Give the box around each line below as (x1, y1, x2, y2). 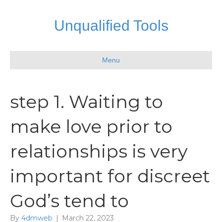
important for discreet (10, 165, 210, 187)
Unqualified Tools (54, 17, 168, 34)
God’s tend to (10, 190, 129, 212)
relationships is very (10, 140, 188, 162)
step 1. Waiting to (10, 91, 163, 112)
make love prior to (10, 115, 172, 137)
